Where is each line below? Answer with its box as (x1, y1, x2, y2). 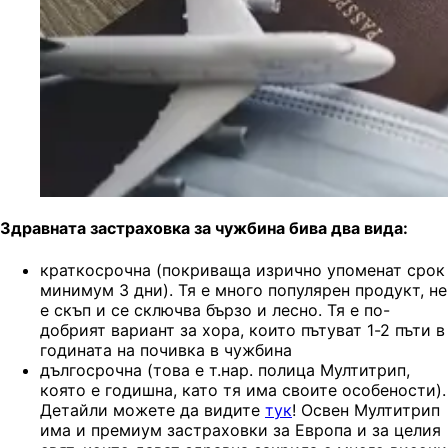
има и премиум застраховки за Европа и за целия (40, 419, 441, 440)
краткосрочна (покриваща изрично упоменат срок (40, 259, 445, 280)
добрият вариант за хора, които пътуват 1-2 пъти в (40, 319, 445, 340)
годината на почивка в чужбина (40, 339, 292, 360)
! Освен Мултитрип (292, 399, 440, 420)
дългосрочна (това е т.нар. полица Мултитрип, (40, 359, 410, 380)
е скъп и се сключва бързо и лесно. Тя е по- (40, 299, 390, 320)
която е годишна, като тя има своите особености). (40, 379, 446, 400)
